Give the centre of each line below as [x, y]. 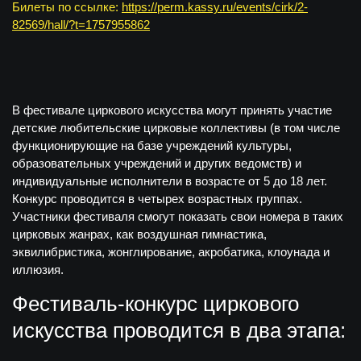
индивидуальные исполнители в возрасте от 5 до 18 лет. [170, 181]
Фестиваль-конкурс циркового [156, 304]
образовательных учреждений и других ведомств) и [157, 163]
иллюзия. [38, 270]
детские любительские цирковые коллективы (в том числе [176, 128]
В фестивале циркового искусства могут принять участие [172, 110]
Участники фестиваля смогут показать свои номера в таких [178, 216]
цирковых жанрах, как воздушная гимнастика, [139, 234]
